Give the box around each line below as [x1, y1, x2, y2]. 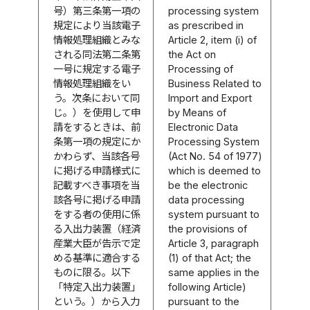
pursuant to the [168, 295, 240, 307]
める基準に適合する [53, 251, 141, 264]
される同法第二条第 [53, 48, 141, 60]
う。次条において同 [53, 91, 140, 104]
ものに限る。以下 [53, 266, 131, 278]
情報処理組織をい [53, 77, 131, 89]
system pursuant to [168, 208, 260, 220]
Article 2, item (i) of [168, 33, 257, 46]
